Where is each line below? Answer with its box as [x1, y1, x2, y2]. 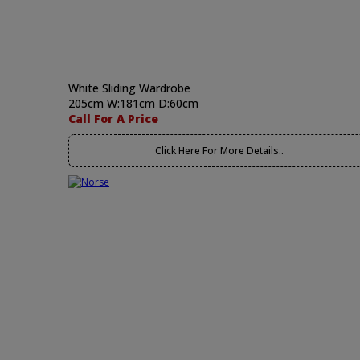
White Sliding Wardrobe [68, 80, 190, 96]
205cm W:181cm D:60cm [68, 96, 198, 111]
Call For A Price [68, 111, 158, 126]
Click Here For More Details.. [154, 144, 284, 157]
